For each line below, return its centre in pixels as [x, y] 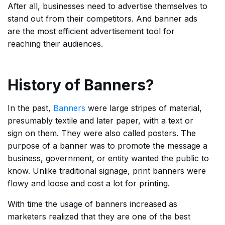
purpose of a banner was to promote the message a [107, 146]
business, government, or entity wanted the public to [108, 158]
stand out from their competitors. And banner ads [102, 19]
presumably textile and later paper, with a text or [100, 121]
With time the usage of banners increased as [92, 204]
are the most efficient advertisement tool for [91, 31]
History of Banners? [81, 85]
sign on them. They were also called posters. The [102, 133]
